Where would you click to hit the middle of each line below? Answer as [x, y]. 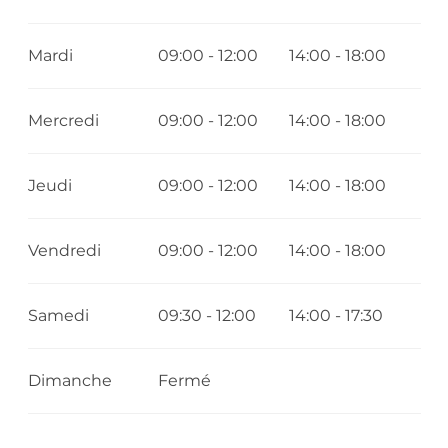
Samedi [58, 316]
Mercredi [63, 121]
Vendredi [64, 251]
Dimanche [69, 381]
